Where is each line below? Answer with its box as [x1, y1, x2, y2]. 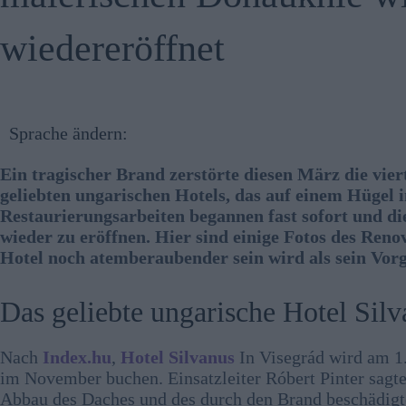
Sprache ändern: [9, 123, 128, 144]
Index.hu [38, 346, 111, 367]
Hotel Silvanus [121, 346, 235, 367]
